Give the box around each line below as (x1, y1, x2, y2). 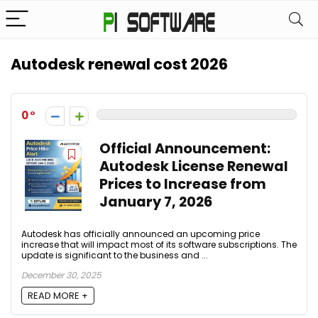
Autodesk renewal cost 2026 (11, 54, 228, 75)
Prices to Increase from (99, 175, 266, 194)
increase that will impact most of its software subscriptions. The (21, 238, 297, 251)
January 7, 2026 (99, 192, 212, 212)
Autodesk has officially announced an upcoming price (21, 228, 260, 240)
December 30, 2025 (21, 269, 102, 281)
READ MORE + (28, 289, 88, 303)
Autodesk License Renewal (99, 157, 288, 176)
